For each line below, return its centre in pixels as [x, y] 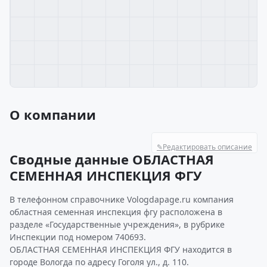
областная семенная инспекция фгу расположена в [116, 212]
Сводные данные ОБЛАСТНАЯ [112, 159]
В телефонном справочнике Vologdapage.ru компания [122, 199]
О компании [53, 114]
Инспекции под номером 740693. [78, 237]
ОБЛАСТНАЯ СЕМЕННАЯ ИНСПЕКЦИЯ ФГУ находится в [121, 249]
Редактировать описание [207, 147]
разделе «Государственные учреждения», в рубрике [117, 224]
